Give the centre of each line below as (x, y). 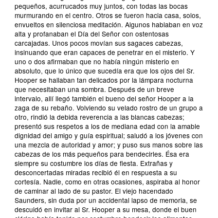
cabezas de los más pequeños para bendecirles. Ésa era (102, 154)
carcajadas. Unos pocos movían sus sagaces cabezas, (99, 43)
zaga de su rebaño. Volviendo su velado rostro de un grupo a (109, 108)
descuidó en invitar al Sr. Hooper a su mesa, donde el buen (106, 209)
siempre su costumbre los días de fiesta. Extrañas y (94, 163)
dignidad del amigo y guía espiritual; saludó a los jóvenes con (109, 135)
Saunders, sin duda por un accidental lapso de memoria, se (106, 200)
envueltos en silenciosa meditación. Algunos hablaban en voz (109, 24)
